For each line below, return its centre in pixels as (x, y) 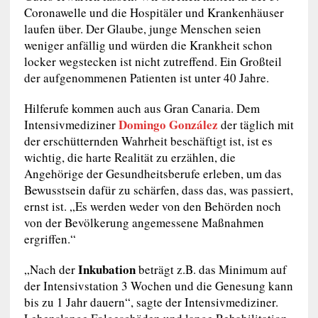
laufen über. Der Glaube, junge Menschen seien (142, 28)
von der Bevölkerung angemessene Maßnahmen (144, 222)
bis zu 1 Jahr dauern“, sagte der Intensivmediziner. (151, 302)
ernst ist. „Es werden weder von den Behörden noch (152, 206)
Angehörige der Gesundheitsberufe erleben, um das (153, 173)
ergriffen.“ (50, 238)
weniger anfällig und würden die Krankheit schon (148, 45)
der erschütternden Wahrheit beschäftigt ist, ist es (148, 141)
